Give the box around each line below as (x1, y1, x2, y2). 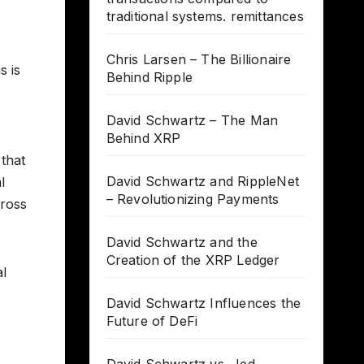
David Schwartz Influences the (106, 295, 301, 312)
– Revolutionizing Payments (106, 191, 279, 208)
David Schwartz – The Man (106, 112, 279, 129)
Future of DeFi (106, 313, 198, 330)
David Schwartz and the (106, 234, 258, 251)
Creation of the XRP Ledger (106, 252, 280, 269)
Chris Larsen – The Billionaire (106, 51, 292, 68)
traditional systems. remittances (106, 8, 304, 25)
